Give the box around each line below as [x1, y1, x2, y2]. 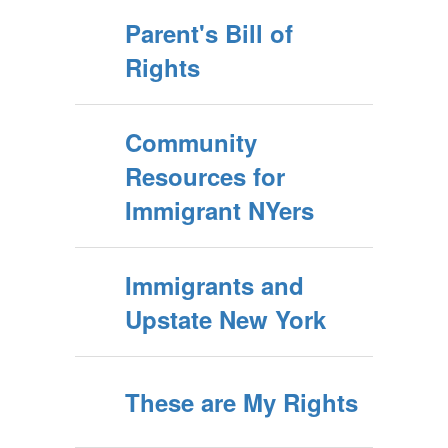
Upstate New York [125, 302, 326, 336]
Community [125, 125, 257, 159]
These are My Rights [125, 385, 358, 419]
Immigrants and [125, 268, 304, 302]
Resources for [125, 159, 285, 193]
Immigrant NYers [125, 193, 314, 227]
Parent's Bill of [125, 16, 293, 50]
